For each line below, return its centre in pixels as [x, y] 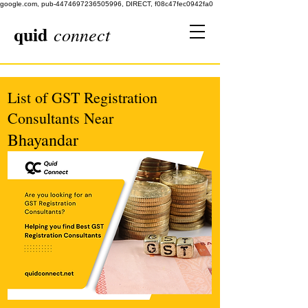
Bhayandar [43, 140]
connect [82, 34]
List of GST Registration [82, 97]
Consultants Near [60, 118]
